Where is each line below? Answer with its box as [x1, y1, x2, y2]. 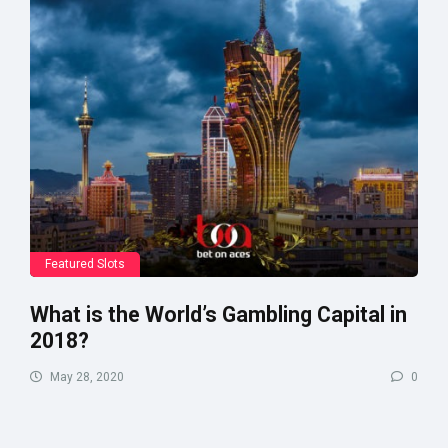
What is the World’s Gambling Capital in [30, 301, 407, 327]
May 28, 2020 [47, 369, 124, 384]
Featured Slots [45, 256, 125, 271]
